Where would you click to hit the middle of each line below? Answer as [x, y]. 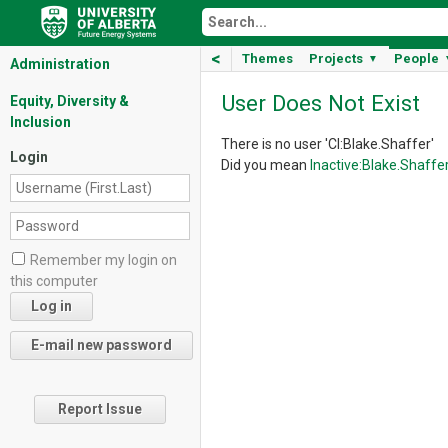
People [416, 58]
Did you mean [265, 165]
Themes [267, 58]
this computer [54, 281]
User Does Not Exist [320, 103]
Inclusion [40, 122]
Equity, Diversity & [69, 101]
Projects [336, 58]
